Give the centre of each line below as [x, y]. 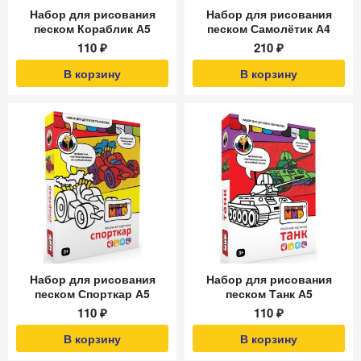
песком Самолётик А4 [269, 28]
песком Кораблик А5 [92, 28]
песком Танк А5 [269, 293]
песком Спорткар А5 [92, 293]
